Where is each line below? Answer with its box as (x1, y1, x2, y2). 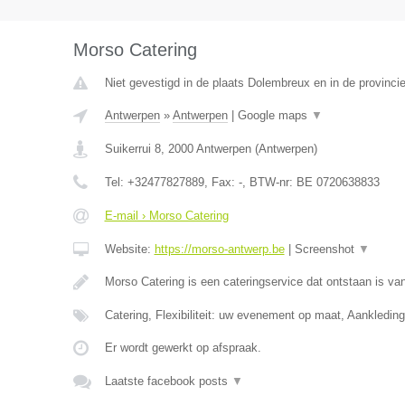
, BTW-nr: (241, 175, 297, 189)
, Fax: (203, 175, 239, 189)
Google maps (237, 108, 311, 122)
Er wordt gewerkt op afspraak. (104, 341, 261, 354)
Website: (104, 242, 155, 256)
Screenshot (294, 242, 358, 256)
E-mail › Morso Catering (104, 209, 229, 222)
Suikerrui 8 (104, 142, 161, 155)
